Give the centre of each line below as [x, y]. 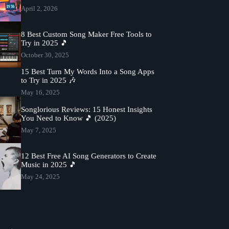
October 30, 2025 [45, 55]
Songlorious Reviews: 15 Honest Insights [87, 110]
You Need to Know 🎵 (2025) [69, 118]
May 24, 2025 [41, 177]
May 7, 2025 [39, 130]
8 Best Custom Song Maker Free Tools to [87, 34]
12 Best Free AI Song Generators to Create [89, 156]
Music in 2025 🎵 [49, 164]
